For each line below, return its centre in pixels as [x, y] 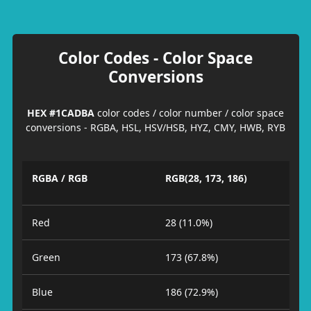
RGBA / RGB [59, 178]
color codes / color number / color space [189, 112]
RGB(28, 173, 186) [206, 178]
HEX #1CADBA [61, 112]
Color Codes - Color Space [155, 58]
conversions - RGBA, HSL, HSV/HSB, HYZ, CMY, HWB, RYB [155, 127]
